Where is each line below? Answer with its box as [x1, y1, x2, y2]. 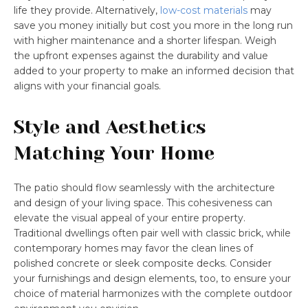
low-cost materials [160, 3, 247, 16]
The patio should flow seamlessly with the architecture [14, 181, 275, 194]
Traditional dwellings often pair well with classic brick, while [14, 226, 291, 239]
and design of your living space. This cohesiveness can [14, 196, 272, 209]
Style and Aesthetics [14, 115, 206, 137]
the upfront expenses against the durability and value [14, 49, 268, 62]
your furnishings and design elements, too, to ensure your [14, 272, 291, 285]
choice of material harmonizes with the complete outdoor [14, 287, 292, 300]
